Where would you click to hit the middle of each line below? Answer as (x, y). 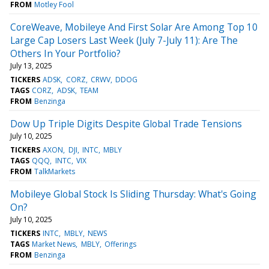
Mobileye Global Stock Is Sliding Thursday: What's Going (133, 194)
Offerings (120, 244)
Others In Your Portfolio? (65, 53)
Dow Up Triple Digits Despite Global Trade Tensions (126, 123)
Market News (54, 244)
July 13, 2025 (31, 65)
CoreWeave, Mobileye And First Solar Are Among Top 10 (134, 27)
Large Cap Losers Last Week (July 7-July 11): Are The (124, 40)
